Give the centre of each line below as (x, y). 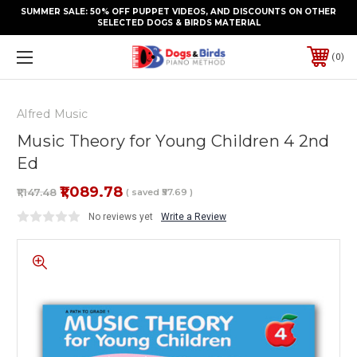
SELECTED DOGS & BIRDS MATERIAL (178, 23)
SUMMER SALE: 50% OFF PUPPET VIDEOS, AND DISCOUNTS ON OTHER (178, 12)
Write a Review (194, 216)
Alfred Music (52, 114)
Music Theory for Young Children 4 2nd (173, 141)
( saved (143, 192)
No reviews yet (121, 216)
